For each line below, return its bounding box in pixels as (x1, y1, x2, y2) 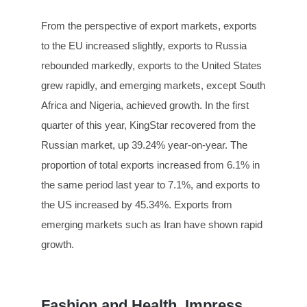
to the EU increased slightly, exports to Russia (41, 40, 247, 52)
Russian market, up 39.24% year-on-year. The (41, 139, 247, 151)
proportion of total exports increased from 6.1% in (41, 159, 260, 171)
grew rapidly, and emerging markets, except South (41, 79, 265, 92)
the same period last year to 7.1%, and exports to (41, 179, 260, 191)
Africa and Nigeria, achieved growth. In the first (41, 99, 249, 112)
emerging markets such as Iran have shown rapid (41, 219, 262, 231)
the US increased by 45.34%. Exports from (41, 199, 232, 211)
